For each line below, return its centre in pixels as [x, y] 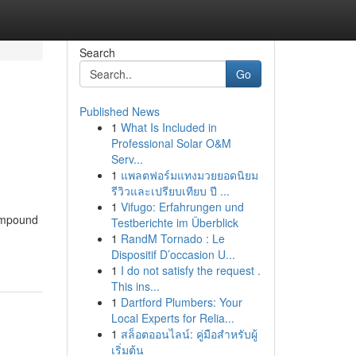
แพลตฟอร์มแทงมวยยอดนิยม [189, 175]
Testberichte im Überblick [174, 222]
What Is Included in [168, 127]
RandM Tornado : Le [172, 238]
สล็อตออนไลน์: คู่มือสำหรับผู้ [189, 334]
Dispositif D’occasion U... [173, 254]
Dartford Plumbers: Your [181, 302]
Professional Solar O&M [171, 143]
